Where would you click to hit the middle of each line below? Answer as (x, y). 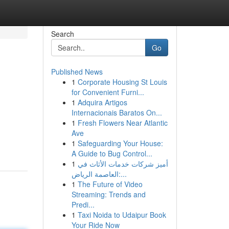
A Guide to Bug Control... (112, 153)
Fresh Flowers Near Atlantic (122, 123)
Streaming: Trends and (108, 194)
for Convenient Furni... (108, 92)
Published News (77, 72)
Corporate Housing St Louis (122, 82)
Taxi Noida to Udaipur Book (122, 215)
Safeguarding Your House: (120, 143)
